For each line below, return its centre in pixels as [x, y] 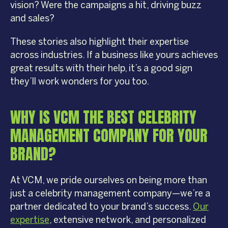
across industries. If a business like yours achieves [114, 55]
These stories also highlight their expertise [99, 42]
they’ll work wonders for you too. [80, 82]
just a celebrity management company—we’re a [110, 194]
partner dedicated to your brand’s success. [102, 207]
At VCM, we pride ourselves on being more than [109, 180]
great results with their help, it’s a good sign [101, 68]
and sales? [32, 19]
